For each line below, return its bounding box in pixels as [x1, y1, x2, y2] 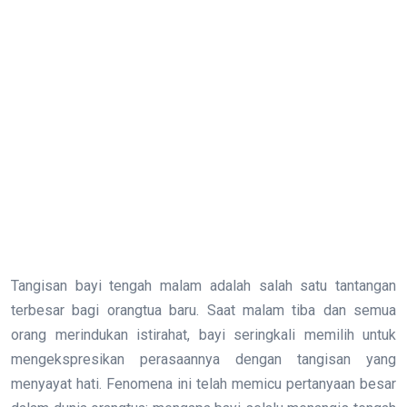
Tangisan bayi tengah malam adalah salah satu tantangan [11, 277, 396, 295]
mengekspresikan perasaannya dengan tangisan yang [11, 351, 396, 369]
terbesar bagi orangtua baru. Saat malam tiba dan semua [11, 302, 396, 320]
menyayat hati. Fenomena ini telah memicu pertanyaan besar [11, 375, 396, 393]
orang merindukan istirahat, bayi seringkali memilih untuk [11, 326, 396, 344]
